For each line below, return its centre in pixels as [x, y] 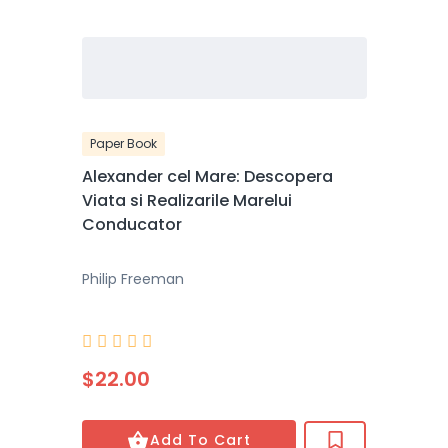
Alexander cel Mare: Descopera [207, 176]
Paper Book [123, 143]
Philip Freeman [132, 279]
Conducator [131, 224]
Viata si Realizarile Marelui [186, 200]
